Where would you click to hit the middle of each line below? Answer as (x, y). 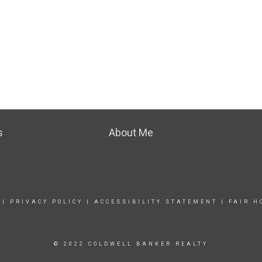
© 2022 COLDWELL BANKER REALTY (131, 244)
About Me (131, 132)
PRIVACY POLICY (46, 202)
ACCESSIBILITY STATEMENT (156, 202)
